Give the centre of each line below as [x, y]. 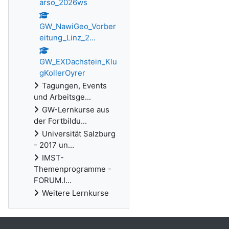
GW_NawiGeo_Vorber [78, 26]
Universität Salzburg [79, 134]
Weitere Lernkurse [75, 193]
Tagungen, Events [74, 86]
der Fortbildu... [60, 121]
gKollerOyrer [62, 73]
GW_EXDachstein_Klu [78, 62]
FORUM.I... [53, 180]
